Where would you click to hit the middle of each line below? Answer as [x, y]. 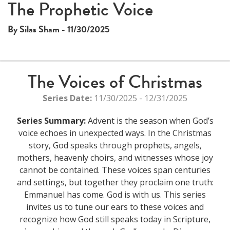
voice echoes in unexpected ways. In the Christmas [115, 133]
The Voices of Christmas [115, 82]
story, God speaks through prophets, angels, [115, 146]
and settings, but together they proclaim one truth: [115, 183]
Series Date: [67, 98]
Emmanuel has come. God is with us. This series [115, 195]
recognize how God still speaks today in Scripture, [115, 219]
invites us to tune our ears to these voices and [115, 207]
